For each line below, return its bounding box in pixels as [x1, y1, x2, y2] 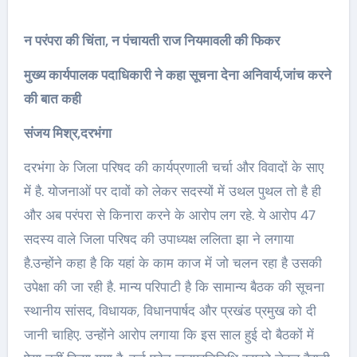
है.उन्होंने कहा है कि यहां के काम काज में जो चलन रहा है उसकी [23, 254, 322, 272]
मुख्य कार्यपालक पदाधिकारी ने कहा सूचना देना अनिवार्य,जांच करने [23, 66, 331, 84]
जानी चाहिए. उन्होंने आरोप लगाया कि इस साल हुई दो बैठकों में [23, 326, 314, 343]
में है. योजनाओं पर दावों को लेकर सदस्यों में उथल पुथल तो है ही [23, 182, 321, 200]
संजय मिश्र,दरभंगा [23, 124, 112, 142]
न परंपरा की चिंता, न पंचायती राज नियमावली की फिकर [23, 32, 280, 49]
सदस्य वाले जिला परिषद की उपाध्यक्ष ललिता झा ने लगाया [23, 230, 294, 248]
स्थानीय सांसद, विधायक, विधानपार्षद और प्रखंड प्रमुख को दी [23, 302, 316, 320]
